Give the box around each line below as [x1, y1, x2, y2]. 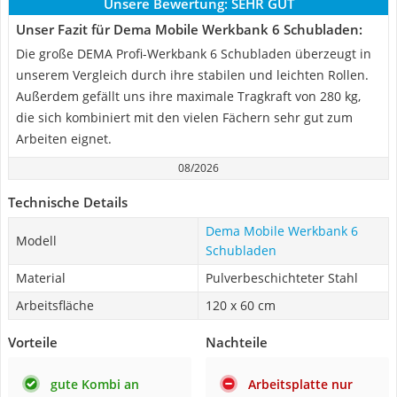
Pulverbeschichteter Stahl [206, 269, 358, 286]
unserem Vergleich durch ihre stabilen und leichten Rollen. [16, 66, 369, 83]
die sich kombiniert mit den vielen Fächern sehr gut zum [16, 109, 353, 126]
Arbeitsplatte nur [248, 376, 353, 393]
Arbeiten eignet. [16, 130, 112, 147]
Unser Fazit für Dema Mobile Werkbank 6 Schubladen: [16, 20, 362, 38]
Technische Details [8, 193, 128, 211]
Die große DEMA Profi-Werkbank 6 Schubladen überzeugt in [16, 45, 371, 62]
